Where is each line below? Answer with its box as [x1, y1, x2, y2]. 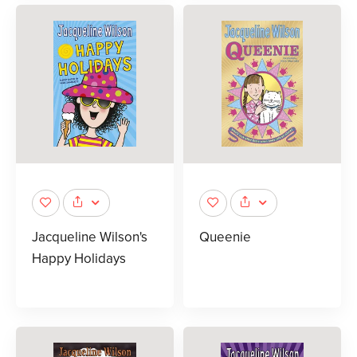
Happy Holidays [32, 250, 126, 268]
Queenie [199, 229, 251, 246]
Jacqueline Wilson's [32, 229, 147, 246]
